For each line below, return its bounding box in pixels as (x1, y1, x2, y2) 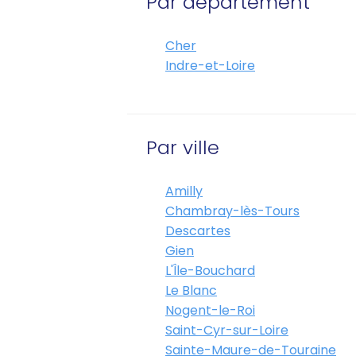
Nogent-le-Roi (165, 301, 255, 319)
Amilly (165, 182, 203, 200)
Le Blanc (165, 281, 217, 300)
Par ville (146, 134, 219, 161)
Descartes (165, 222, 230, 240)
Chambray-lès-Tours (165, 202, 300, 220)
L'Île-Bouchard (165, 261, 255, 280)
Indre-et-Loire (165, 56, 255, 75)
